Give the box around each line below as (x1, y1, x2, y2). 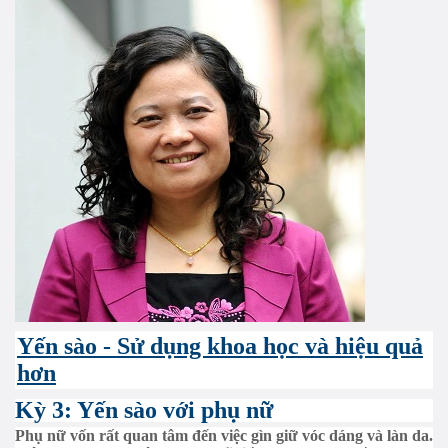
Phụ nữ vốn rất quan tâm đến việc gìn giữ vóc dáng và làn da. (15, 427, 433, 444)
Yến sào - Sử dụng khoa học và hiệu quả (17, 333, 423, 359)
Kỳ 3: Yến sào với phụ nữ (15, 397, 273, 423)
